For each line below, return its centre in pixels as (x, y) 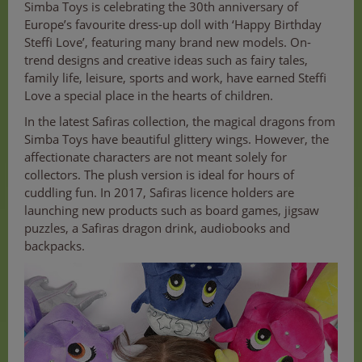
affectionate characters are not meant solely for (156, 157)
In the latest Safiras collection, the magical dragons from (180, 121)
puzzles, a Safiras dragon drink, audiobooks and (157, 228)
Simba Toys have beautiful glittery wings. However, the (177, 139)
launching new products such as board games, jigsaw (172, 210)
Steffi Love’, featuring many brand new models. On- (168, 42)
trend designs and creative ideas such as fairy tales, (166, 60)
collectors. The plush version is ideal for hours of (159, 175)
